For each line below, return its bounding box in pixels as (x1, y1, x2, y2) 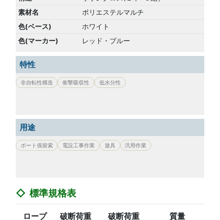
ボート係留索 (20, 141, 53, 149)
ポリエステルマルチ (82, 8, 144, 17)
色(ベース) (18, 23, 52, 31)
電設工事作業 (62, 141, 95, 149)
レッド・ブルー (82, 37, 130, 45)
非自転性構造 (20, 79, 53, 86)
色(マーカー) (18, 37, 58, 45)
